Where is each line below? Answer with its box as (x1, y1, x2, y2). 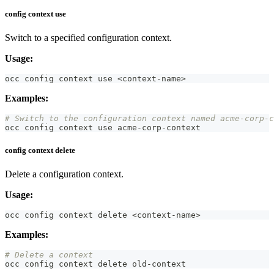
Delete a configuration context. (5, 169, 124, 180)
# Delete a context (5, 250, 93, 260)
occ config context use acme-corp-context (5, 122, 201, 132)
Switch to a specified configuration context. (5, 32, 172, 43)
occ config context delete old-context (5, 259, 186, 269)
